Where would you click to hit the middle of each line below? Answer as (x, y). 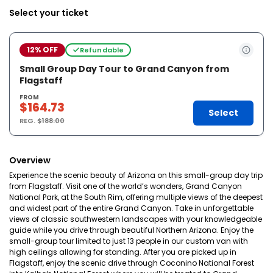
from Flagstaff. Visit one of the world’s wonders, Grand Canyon (126, 186)
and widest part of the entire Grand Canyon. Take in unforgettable (131, 208)
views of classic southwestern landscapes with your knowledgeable (136, 219)
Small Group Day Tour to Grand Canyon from (124, 69)
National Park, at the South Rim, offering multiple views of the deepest (136, 197)
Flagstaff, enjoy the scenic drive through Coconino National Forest (132, 263)
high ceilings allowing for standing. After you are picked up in (123, 252)
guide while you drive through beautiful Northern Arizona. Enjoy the (131, 230)
